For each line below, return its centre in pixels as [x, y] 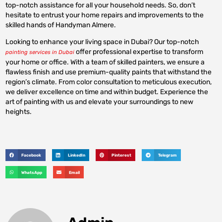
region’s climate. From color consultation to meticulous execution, [109, 82]
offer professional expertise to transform [139, 52]
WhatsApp [32, 172]
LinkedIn [76, 155]
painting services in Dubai [40, 53]
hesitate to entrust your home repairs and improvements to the [105, 15]
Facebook [31, 155]
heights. [19, 112]
